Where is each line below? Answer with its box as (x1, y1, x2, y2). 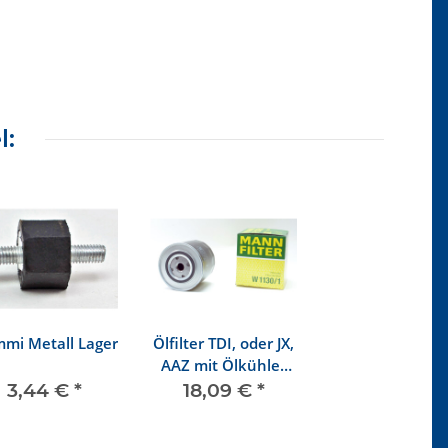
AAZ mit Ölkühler (161, 355, 286, 376)
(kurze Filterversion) (151, 377, 296, 398)
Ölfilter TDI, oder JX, (153, 333, 294, 354)
